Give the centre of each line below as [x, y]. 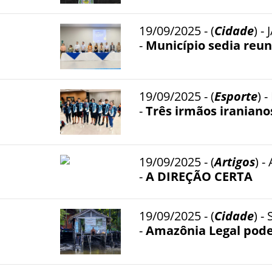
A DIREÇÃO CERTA [199, 176]
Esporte [236, 96]
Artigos [235, 161]
